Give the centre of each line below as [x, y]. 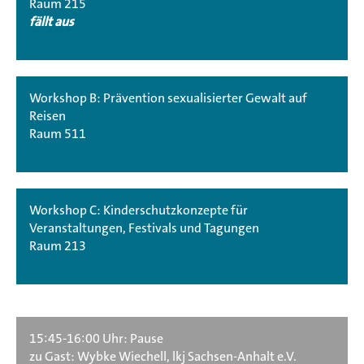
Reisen [48, 115]
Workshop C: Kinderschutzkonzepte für [139, 210]
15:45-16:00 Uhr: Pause [96, 338]
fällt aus [52, 22]
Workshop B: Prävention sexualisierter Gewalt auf [168, 97]
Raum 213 [58, 245]
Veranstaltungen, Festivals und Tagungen [144, 227]
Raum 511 [58, 133]
